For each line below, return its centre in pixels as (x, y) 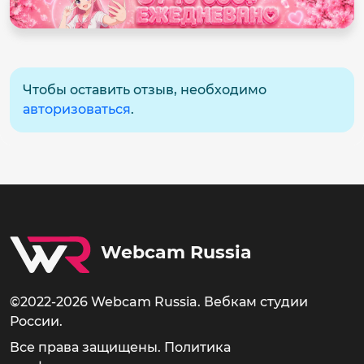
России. (36, 321)
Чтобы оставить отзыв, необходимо (145, 89)
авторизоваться (77, 109)
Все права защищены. (87, 347)
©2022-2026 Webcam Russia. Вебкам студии (159, 302)
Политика (197, 347)
